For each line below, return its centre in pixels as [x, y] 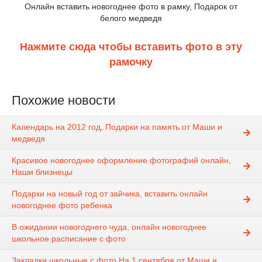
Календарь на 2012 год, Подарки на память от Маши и [117, 127]
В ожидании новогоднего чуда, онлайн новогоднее [109, 227]
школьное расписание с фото [69, 239]
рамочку [131, 62]
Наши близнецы [42, 172]
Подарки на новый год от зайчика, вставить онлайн [110, 194]
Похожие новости [63, 100]
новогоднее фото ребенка [62, 206]
